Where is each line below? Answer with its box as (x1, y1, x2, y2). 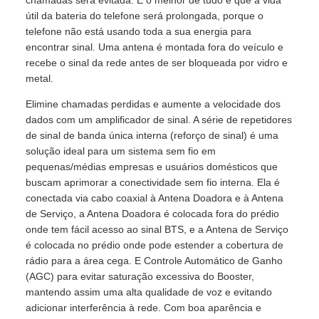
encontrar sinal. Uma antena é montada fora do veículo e (26, 41, 283, 53)
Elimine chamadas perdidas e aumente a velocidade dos (26, 98, 281, 110)
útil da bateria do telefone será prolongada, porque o (26, 10, 263, 21)
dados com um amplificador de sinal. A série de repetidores (26, 114, 292, 125)
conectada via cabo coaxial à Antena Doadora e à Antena (26, 192, 283, 204)
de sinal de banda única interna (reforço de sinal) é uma (26, 130, 278, 141)
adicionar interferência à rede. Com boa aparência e (26, 302, 261, 313)
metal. (26, 73, 53, 84)
